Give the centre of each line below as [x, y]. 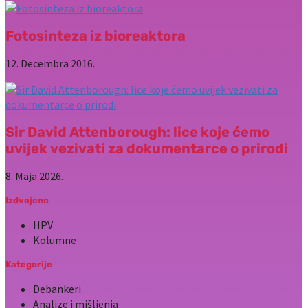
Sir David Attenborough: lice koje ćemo [137, 132]
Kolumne [55, 240]
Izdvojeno [27, 201]
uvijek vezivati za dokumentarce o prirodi [147, 149]
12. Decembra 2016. [50, 64]
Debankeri [57, 289]
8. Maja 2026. [34, 176]
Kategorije [29, 265]
